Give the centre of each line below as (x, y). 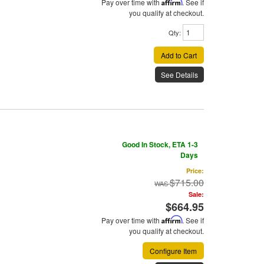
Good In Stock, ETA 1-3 (160, 145)
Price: (195, 171)
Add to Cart (179, 55)
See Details (179, 75)
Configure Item (173, 251)
